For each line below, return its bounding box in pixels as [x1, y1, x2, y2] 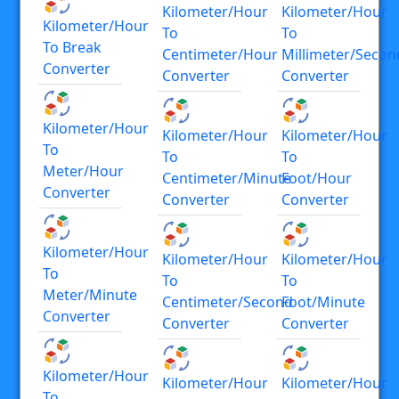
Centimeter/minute [162, 167, 291, 188]
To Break [43, 37, 102, 57]
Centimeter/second [162, 291, 293, 312]
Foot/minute [281, 291, 365, 312]
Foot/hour [281, 167, 352, 188]
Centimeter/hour [162, 44, 278, 64]
